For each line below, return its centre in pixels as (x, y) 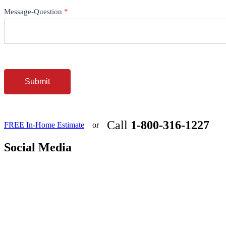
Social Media (38, 148)
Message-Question (34, 12)
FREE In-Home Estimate (44, 125)
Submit (37, 82)
